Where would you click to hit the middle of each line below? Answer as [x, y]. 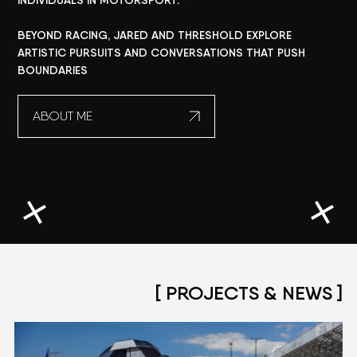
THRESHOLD [211, 35]
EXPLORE [269, 35]
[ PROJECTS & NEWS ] [249, 293]
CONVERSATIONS [197, 53]
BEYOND [40, 35]
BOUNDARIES [53, 70]
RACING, [88, 35]
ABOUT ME [63, 116]
